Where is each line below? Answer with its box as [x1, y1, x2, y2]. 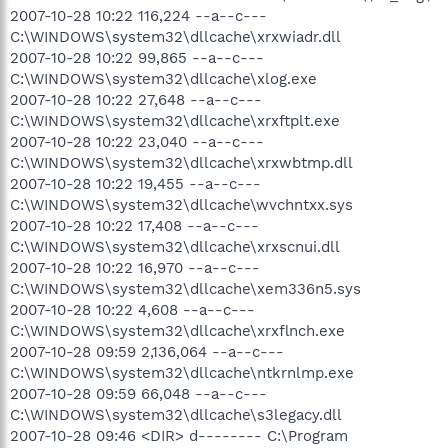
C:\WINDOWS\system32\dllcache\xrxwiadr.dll [10, 27, 341, 46]
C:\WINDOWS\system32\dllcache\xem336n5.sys [10, 279, 361, 298]
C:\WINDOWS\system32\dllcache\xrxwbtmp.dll [10, 153, 353, 172]
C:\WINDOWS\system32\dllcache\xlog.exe [10, 69, 317, 88]
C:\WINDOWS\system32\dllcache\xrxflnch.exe [10, 321, 345, 340]
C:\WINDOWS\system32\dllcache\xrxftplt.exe [10, 111, 340, 130]
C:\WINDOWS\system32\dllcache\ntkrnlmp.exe [10, 363, 354, 382]
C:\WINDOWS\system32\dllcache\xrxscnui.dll [10, 237, 340, 256]
